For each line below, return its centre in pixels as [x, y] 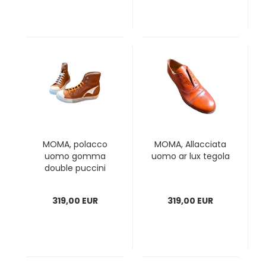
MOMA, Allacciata [190, 144]
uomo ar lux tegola [190, 156]
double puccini [75, 168]
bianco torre [75, 180]
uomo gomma [75, 156]
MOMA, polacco [75, 144]
